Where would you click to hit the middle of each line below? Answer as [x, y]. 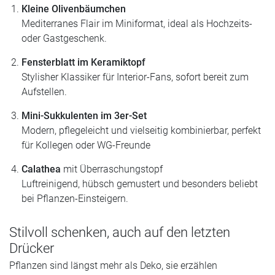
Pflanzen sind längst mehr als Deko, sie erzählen [113, 266]
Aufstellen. [44, 91]
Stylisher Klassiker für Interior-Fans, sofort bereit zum [135, 77]
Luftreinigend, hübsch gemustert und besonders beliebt [140, 184]
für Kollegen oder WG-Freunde [86, 145]
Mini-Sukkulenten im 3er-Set [84, 115]
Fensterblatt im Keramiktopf [83, 62]
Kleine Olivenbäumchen [74, 9]
